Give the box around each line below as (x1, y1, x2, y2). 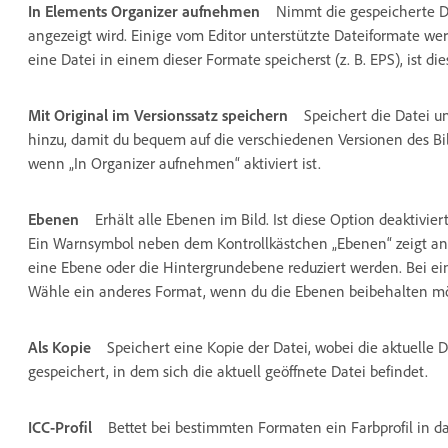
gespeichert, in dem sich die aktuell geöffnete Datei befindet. (28, 360, 428, 381)
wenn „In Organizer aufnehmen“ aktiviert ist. (28, 152, 321, 173)
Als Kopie (28, 336, 91, 357)
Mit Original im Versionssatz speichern (28, 104, 288, 125)
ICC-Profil (28, 416, 92, 437)
